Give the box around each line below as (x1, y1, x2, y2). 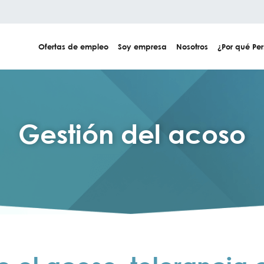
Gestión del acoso (18, 118, 246, 150)
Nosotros (176, 42, 208, 52)
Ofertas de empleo (38, 42, 108, 52)
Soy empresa (118, 42, 167, 52)
